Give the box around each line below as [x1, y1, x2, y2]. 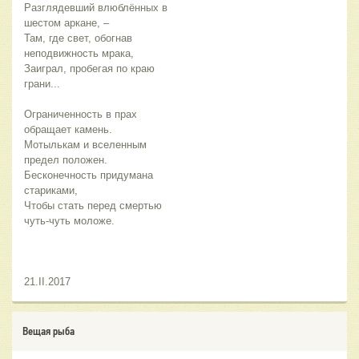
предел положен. [24, 154, 107, 167]
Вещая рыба [22, 325, 75, 338]
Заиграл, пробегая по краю [24, 63, 155, 75]
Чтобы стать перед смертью [24, 200, 162, 212]
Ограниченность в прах [24, 108, 137, 121]
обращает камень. [24, 123, 112, 136]
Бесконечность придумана [24, 169, 153, 182]
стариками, [24, 184, 78, 197]
